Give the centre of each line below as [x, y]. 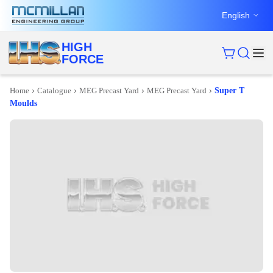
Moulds [23, 103]
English [236, 15]
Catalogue [54, 90]
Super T [229, 90]
